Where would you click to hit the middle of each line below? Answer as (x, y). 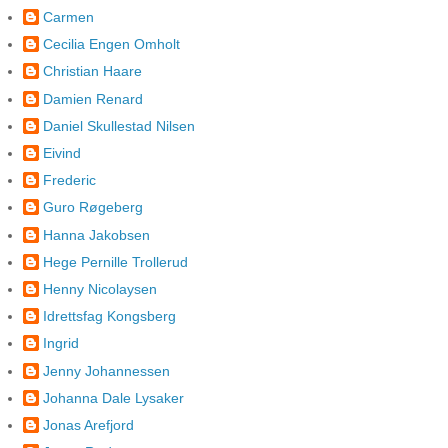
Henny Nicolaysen (100, 288)
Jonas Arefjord (88, 424)
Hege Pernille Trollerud (115, 261)
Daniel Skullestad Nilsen (119, 125)
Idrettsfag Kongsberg (109, 316)
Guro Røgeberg (93, 207)
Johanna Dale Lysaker (113, 397)
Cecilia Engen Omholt (111, 44)
